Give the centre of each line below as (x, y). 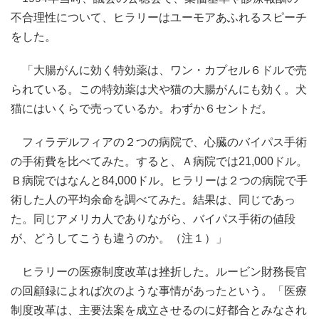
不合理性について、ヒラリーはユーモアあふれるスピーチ (159, 17)
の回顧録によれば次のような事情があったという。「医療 (159, 291)
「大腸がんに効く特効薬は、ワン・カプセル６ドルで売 (164, 70)
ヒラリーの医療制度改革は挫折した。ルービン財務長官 (164, 272)
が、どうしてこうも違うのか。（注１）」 (119, 238)
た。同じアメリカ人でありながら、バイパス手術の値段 (153, 219)
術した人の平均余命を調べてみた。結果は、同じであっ (153, 200)
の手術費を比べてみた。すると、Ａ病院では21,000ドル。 (159, 161)
